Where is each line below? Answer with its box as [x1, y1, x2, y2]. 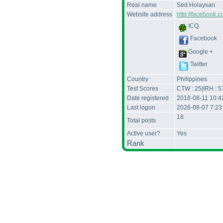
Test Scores [127, 85, 158, 92]
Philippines [177, 76, 207, 83]
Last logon [127, 104, 155, 111]
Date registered [127, 95, 169, 102]
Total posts [127, 117, 156, 124]
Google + [187, 48, 213, 55]
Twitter [189, 61, 208, 68]
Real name [127, 1, 157, 8]
